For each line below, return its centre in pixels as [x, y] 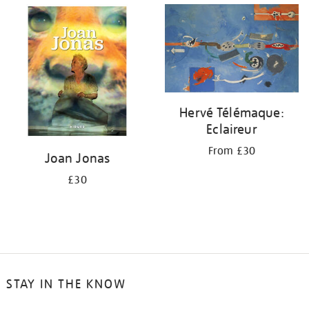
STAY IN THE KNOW [66, 284]
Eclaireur [232, 129]
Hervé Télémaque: [232, 113]
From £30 [232, 151]
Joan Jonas [77, 158]
